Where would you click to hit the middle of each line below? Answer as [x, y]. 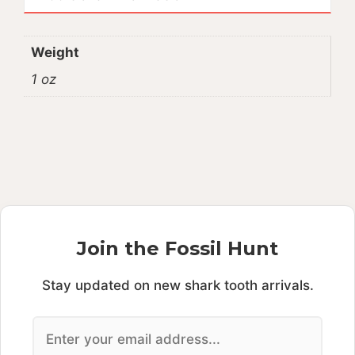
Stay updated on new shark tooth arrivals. [177, 286]
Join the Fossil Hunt [177, 249]
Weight [55, 53]
